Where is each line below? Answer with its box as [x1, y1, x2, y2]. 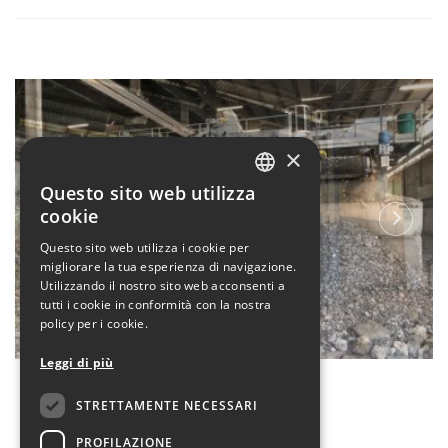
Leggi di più [40, 354, 114, 371]
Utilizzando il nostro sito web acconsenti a [40, 277, 285, 294]
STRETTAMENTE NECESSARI [76, 396, 258, 414]
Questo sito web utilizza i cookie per [40, 239, 250, 256]
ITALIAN [260, 191, 300, 207]
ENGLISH [260, 225, 305, 241]
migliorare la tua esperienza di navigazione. [40, 258, 297, 275]
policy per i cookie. [40, 315, 149, 332]
